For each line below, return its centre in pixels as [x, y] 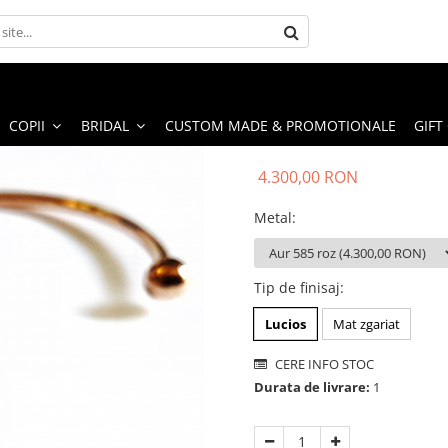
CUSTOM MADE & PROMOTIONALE [280, 125]
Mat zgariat [366, 323]
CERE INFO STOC [323, 363]
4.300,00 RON [308, 176]
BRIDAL [105, 125]
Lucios [285, 323]
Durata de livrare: [312, 386]
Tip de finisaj [297, 287]
